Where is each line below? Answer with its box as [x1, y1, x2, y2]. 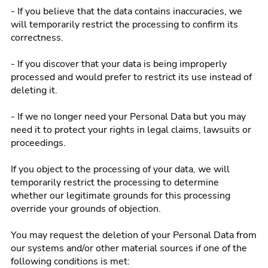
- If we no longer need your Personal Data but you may [11, 110, 246, 123]
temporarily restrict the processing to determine [11, 176, 219, 189]
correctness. [11, 31, 63, 44]
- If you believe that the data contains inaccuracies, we [11, 5, 242, 18]
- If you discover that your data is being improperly [11, 57, 227, 71]
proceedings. [11, 136, 66, 150]
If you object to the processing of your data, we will [11, 163, 230, 176]
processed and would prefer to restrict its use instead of [11, 71, 252, 84]
